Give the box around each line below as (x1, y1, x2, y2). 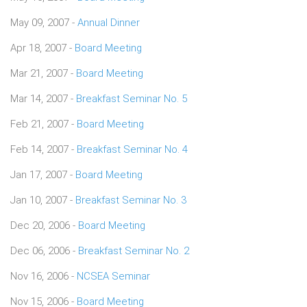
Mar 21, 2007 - (10, 66, 76, 79)
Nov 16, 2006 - (10, 269, 77, 282)
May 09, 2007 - (10, 16, 77, 29)
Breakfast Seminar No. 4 (77, 143, 188, 156)
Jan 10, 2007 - (10, 193, 75, 206)
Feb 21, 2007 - (10, 117, 77, 130)
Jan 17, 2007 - (10, 168, 75, 181)
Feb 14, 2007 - (10, 143, 77, 156)
